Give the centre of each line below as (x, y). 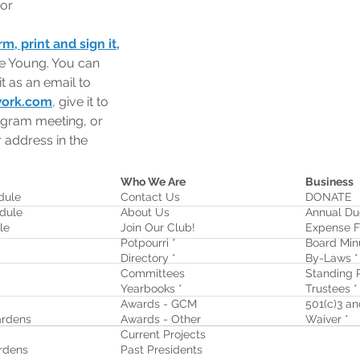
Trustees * (331, 288)
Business (329, 182)
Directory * (148, 258)
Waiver (323, 319)
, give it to (82, 102)
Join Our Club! (158, 227)
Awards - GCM (159, 304)
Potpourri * (148, 243)
